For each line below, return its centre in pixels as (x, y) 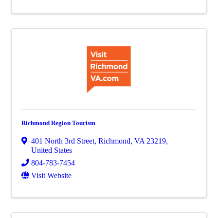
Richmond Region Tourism (58, 123)
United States (52, 150)
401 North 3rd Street (63, 141)
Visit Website (51, 175)
